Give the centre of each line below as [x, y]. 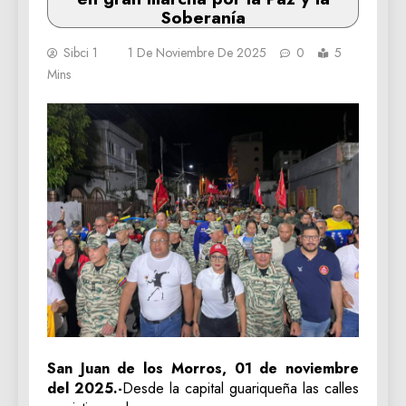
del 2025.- [85, 388]
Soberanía [203, 18]
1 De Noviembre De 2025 [197, 53]
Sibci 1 [81, 53]
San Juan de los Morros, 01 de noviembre [203, 368]
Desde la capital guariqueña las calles [241, 388]
